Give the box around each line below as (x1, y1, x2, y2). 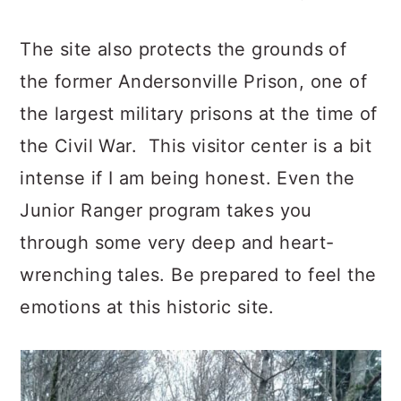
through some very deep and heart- (20, 232, 335, 253)
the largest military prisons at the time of (20, 103, 378, 124)
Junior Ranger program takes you (20, 200, 312, 221)
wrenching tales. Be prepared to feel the (20, 264, 377, 286)
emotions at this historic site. (20, 296, 275, 318)
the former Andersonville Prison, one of (20, 71, 367, 92)
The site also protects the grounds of (20, 38, 347, 60)
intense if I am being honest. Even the (20, 167, 355, 189)
